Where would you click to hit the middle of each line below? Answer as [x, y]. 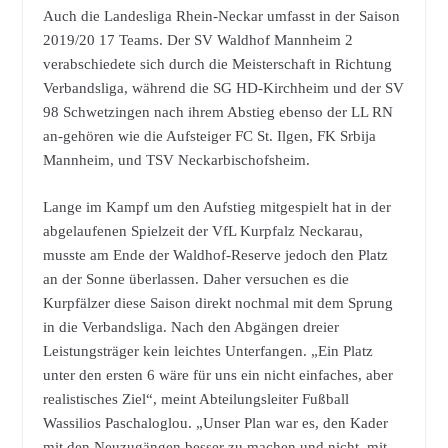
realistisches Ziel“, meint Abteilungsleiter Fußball [195, 398]
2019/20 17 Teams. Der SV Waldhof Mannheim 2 [197, 40]
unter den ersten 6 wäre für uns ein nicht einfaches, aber [217, 374]
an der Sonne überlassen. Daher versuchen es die [195, 278]
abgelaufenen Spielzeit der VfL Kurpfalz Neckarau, [202, 230]
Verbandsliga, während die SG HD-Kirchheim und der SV [223, 88]
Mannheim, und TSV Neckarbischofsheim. [176, 160]
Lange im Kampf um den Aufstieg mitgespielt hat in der [216, 206]
